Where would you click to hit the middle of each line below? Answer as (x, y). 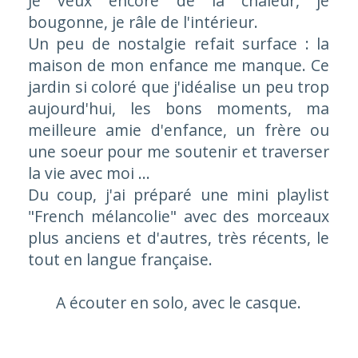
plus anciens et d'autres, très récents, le (179, 237)
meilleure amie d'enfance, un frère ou (179, 129)
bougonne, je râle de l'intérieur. (143, 22)
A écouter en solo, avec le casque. (179, 302)
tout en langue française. (120, 259)
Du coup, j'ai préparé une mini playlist (179, 194)
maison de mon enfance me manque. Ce (179, 65)
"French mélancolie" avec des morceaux (179, 216)
